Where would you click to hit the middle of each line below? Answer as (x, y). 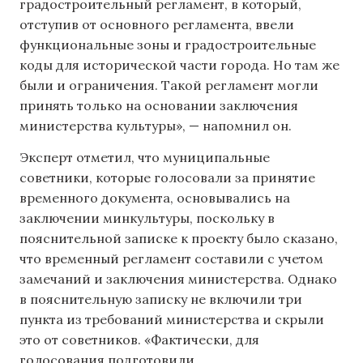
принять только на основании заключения (159, 106)
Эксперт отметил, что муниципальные (145, 158)
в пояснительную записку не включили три (161, 299)
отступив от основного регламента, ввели (157, 25)
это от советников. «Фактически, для (139, 340)
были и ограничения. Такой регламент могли (169, 85)
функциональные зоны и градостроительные (168, 45)
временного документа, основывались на (155, 198)
